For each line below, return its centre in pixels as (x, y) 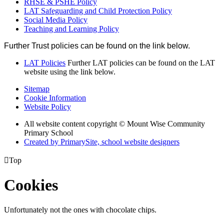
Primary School (48, 132)
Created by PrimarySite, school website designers (102, 141)
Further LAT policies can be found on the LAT (141, 62)
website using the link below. (70, 71)
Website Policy (47, 106)
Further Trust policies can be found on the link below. (98, 45)
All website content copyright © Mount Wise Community (114, 123)
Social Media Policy (56, 19)
